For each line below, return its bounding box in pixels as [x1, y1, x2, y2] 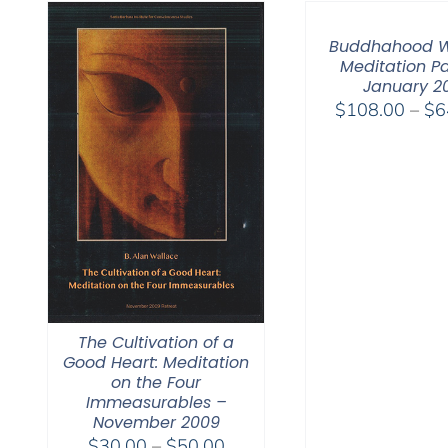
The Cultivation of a [78, 330, 234, 354]
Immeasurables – [85, 390, 227, 414]
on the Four [111, 370, 201, 394]
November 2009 [92, 410, 220, 434]
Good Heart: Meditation [63, 350, 249, 374]
